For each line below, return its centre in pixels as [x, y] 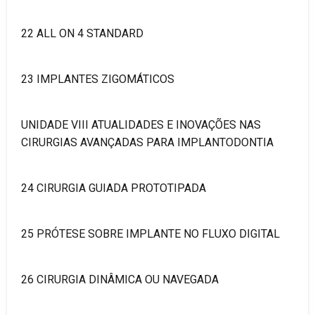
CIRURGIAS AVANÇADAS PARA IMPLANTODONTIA [147, 142]
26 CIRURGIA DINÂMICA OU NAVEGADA [120, 279]
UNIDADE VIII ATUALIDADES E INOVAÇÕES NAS [141, 124]
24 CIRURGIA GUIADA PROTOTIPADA [114, 188]
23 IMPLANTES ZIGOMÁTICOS [98, 79]
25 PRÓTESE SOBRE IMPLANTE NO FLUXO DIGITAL [150, 233]
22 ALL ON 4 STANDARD [82, 33]
